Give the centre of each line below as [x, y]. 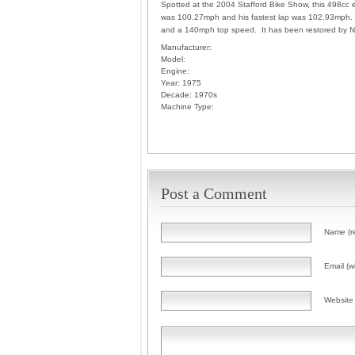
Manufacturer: [186, 47]
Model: [173, 59]
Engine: [175, 71]
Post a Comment [214, 193]
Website [339, 300]
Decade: [176, 95]
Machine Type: [187, 107]
